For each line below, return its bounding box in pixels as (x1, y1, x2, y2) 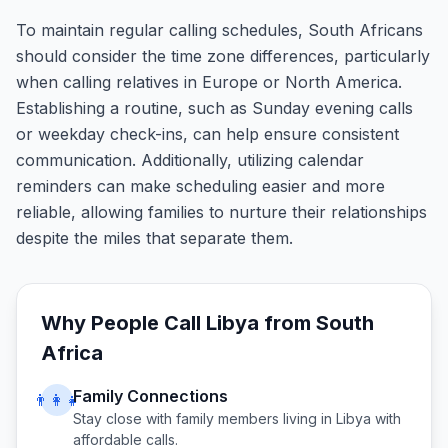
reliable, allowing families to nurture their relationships (16, 202, 427, 222)
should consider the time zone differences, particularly (16, 46, 430, 66)
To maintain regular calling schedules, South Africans (16, 20, 423, 40)
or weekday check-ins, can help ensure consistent (16, 124, 399, 144)
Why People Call (41, 311, 206, 335)
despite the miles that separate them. (16, 228, 293, 248)
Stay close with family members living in (73, 410, 336, 427)
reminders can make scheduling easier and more (16, 176, 385, 196)
